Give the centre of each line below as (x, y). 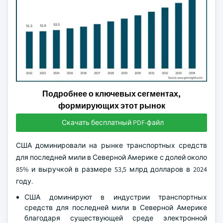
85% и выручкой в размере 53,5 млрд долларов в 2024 (111, 169)
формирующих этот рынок (111, 106)
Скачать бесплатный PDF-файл (112, 122)
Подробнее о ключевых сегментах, (111, 94)
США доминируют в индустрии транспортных (116, 197)
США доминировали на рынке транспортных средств (111, 145)
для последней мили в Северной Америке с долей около (111, 157)
